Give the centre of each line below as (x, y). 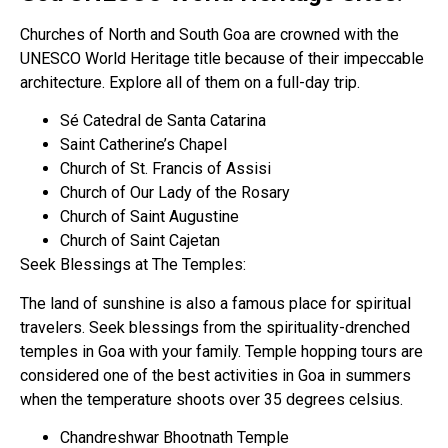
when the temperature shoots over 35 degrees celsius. (211, 399)
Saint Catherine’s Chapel (143, 145)
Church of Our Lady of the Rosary (175, 193)
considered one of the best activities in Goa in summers (215, 375)
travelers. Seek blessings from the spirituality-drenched (215, 327)
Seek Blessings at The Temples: (133, 265)
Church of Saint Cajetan (140, 241)
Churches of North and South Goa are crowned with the (209, 34)
